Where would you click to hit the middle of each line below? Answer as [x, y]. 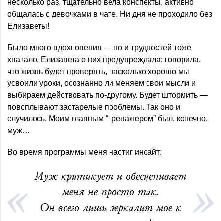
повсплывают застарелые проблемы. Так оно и [94, 107]
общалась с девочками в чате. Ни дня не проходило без [110, 14]
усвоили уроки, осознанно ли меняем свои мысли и [102, 83]
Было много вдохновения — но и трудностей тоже [99, 47]
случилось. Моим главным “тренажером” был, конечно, [108, 118]
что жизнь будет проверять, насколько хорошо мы [98, 71]
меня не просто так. [110, 192]
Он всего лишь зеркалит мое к [110, 207]
